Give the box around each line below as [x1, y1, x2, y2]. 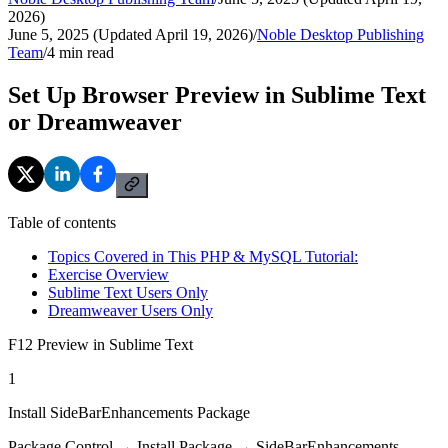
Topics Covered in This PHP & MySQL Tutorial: [48, 247, 358, 265]
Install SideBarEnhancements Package [8, 403, 250, 421]
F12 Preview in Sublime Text [8, 335, 193, 353]
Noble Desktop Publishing [257, 25, 424, 43]
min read [55, 43, 114, 61]
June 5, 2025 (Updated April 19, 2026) [8, 25, 253, 43]
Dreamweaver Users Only [48, 301, 213, 319]
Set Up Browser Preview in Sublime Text [8, 81, 426, 108]
